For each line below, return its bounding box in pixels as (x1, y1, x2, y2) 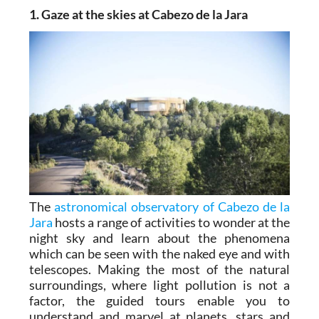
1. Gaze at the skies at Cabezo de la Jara (28, 6, 248, 23)
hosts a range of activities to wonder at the (52, 214, 291, 230)
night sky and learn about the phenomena (28, 229, 291, 246)
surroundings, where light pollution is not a (28, 276, 291, 293)
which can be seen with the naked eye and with (28, 245, 291, 261)
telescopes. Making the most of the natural (28, 261, 291, 277)
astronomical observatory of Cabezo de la (53, 198, 291, 214)
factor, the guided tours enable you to (28, 292, 291, 308)
